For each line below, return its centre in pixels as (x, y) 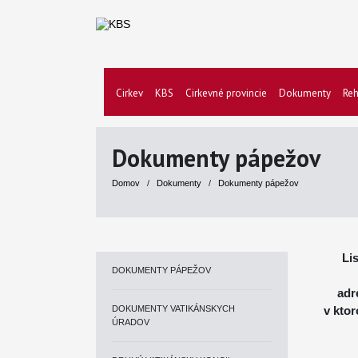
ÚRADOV (131, 322)
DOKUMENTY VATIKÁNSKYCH (173, 308)
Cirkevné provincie (226, 93)
